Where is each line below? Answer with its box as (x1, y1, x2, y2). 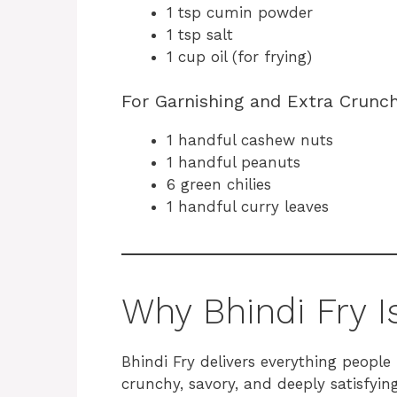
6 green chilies (167, 175, 271, 194)
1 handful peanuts (167, 153, 300, 172)
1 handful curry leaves (167, 198, 329, 216)
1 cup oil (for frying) (167, 47, 312, 66)
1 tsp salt (167, 25, 233, 43)
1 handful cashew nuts (167, 131, 333, 150)
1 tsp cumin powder (167, 3, 313, 21)
